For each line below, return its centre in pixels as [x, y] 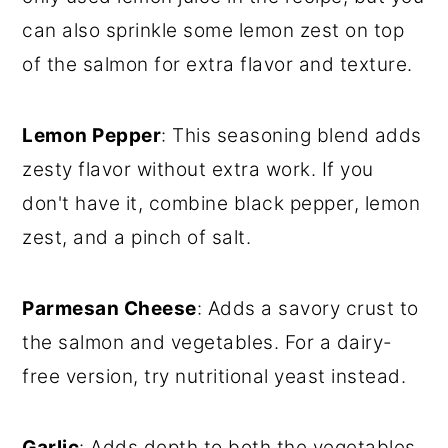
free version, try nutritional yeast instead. [214, 377]
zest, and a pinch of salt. [137, 238]
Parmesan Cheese [109, 309]
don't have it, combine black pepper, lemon [221, 204]
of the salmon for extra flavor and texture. [217, 65]
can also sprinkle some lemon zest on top [213, 31]
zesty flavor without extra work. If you [198, 170]
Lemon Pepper [92, 136]
